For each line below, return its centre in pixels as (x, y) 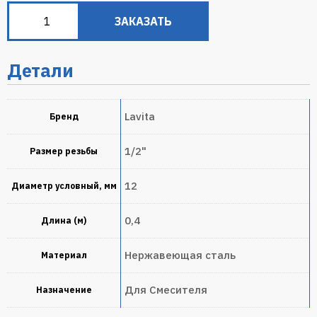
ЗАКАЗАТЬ (143, 22)
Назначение (64, 290)
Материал (64, 255)
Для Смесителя (166, 290)
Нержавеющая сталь (180, 255)
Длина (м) (64, 221)
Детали (40, 71)
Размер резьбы (64, 151)
